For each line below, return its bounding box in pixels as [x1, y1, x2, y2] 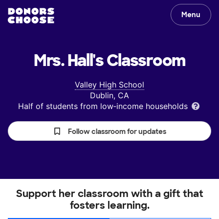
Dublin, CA [90, 90, 129, 100]
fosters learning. [69, 199, 150, 212]
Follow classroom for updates [68, 127, 166, 136]
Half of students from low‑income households [18, 101, 190, 111]
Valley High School [75, 80, 144, 89]
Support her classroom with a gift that [16, 187, 203, 200]
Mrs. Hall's [33, 50, 104, 71]
